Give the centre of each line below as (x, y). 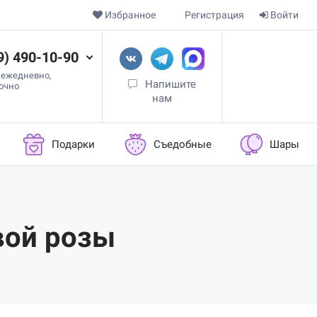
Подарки (74, 144)
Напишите (171, 84)
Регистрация (214, 15)
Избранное (130, 15)
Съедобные (182, 144)
